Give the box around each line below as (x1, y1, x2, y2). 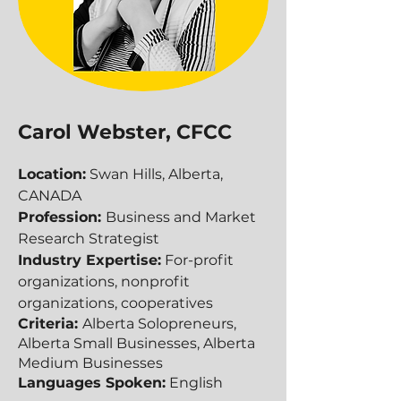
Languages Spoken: (18, 374, 166, 391)
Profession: (18, 209, 106, 226)
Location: (18, 166, 86, 183)
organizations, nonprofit (18, 273, 190, 290)
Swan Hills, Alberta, (86, 166, 223, 183)
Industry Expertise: (18, 252, 161, 269)
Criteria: (18, 315, 82, 332)
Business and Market (106, 209, 256, 226)
